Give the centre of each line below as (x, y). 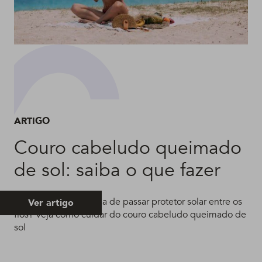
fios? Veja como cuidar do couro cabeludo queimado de (130, 214)
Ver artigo (51, 203)
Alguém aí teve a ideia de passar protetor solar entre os (128, 201)
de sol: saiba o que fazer (117, 170)
